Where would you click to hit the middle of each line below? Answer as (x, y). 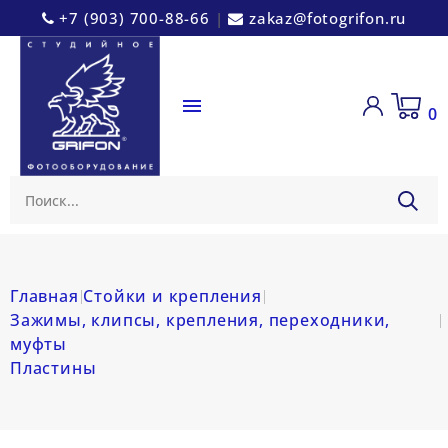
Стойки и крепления (172, 296)
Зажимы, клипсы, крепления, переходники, (200, 320)
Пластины (53, 368)
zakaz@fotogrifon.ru (327, 18)
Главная (44, 296)
